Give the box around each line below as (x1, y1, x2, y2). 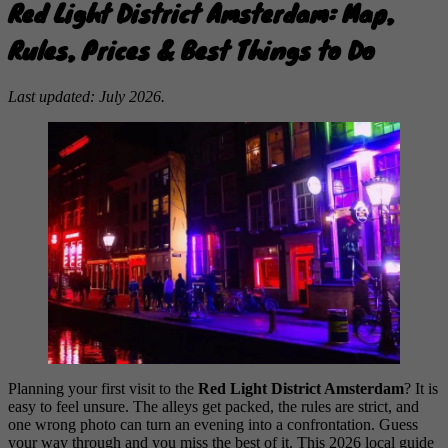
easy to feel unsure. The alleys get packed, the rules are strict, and (8, 397, 419, 415)
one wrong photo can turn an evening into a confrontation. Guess (8, 415, 418, 433)
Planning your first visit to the (8, 379, 198, 397)
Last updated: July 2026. (8, 87, 165, 105)
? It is (404, 379, 438, 397)
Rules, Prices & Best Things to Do (8, 30, 375, 68)
